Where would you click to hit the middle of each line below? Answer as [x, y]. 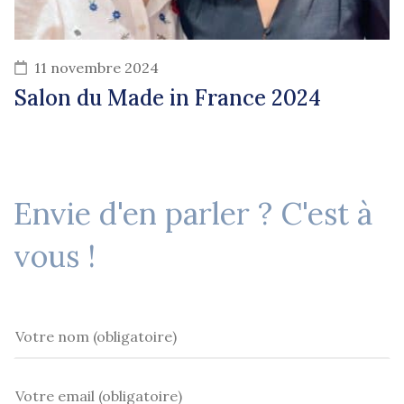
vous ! [55, 256]
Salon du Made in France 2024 [168, 98]
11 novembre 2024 [96, 68]
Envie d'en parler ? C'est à [193, 214]
